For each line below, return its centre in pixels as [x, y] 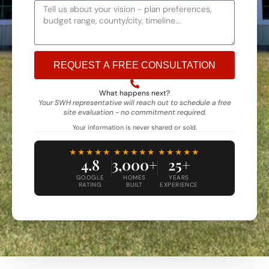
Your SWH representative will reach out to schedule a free [134, 103]
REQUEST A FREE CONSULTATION [134, 65]
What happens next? [134, 93]
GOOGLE [90, 178]
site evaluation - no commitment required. [134, 113]
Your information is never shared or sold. [134, 128]
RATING [90, 185]
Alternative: [59, 86]
